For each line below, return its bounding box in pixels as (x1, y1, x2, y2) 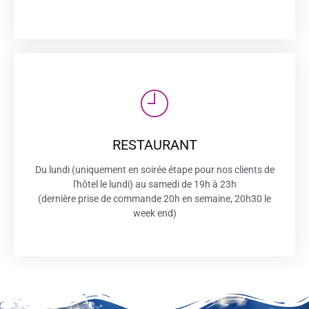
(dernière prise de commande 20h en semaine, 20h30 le (38, 193, 271, 204)
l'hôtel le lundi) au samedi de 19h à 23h (72, 179, 237, 190)
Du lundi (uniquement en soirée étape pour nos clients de (34, 164, 275, 175)
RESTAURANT (112, 137, 197, 153)
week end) (132, 208, 177, 219)
